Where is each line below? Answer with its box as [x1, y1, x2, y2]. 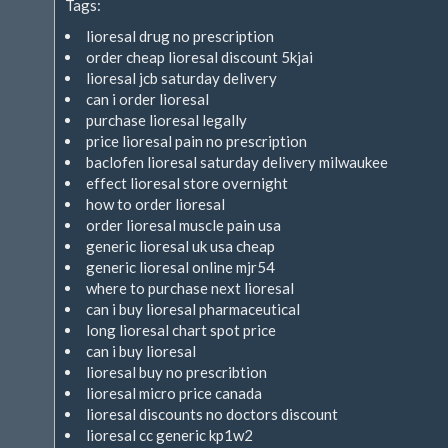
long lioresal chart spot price [86, 321, 276, 339]
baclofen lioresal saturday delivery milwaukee [86, 153, 388, 171]
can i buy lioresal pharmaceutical [86, 300, 300, 318]
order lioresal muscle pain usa [86, 216, 281, 234]
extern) [264, 6, 313, 24]
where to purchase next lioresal [86, 279, 294, 297]
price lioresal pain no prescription [86, 132, 307, 150]
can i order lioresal [86, 90, 209, 108]
